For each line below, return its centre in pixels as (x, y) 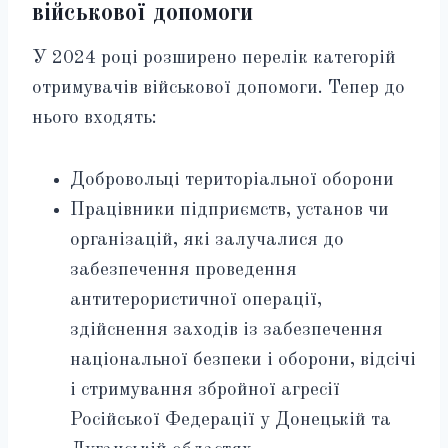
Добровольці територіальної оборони (232, 181)
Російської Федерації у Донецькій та (230, 421)
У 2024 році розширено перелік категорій (214, 59)
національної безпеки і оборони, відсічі (243, 361)
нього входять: (94, 119)
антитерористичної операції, (196, 301)
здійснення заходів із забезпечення (226, 331)
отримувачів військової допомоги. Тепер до (218, 89)
